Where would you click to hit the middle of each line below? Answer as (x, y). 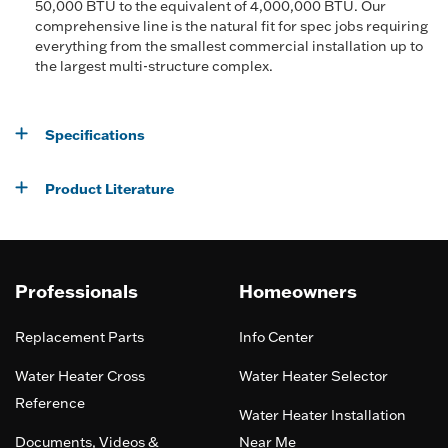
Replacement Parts (79, 337)
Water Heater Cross (80, 376)
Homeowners (298, 291)
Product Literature (109, 188)
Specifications (95, 134)
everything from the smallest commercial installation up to (229, 46)
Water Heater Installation (322, 415)
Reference (50, 403)
